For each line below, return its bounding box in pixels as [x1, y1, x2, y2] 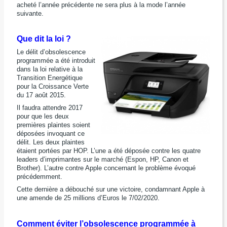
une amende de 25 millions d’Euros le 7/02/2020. [16, 194, 160, 202]
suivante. [16, 9, 44, 17]
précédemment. [16, 173, 62, 181]
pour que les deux [16, 112, 69, 121]
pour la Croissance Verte [16, 83, 89, 91]
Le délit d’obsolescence [16, 48, 86, 56]
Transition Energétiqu [16, 74, 79, 82]
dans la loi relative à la [16, 65, 83, 73]
